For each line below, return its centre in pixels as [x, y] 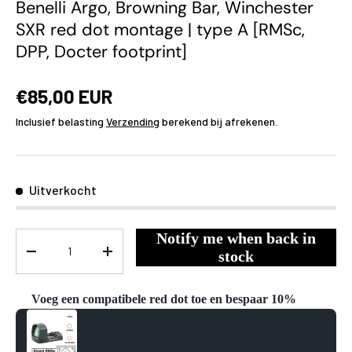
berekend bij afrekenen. [218, 121]
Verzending [133, 121]
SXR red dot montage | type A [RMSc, [160, 29]
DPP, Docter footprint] [101, 51]
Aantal [33, 236]
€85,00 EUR [64, 95]
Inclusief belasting [61, 121]
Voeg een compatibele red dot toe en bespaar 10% [164, 299]
